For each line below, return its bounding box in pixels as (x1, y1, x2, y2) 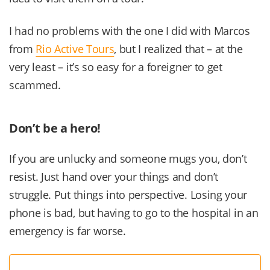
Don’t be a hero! (9, 119, 101, 136)
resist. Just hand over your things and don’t (9, 169, 218, 184)
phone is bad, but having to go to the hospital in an (9, 205, 259, 220)
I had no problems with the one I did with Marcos (9, 23, 250, 38)
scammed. (9, 77, 61, 92)
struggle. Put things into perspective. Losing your (9, 187, 247, 202)
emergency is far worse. (9, 223, 126, 238)
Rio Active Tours (36, 41, 115, 56)
